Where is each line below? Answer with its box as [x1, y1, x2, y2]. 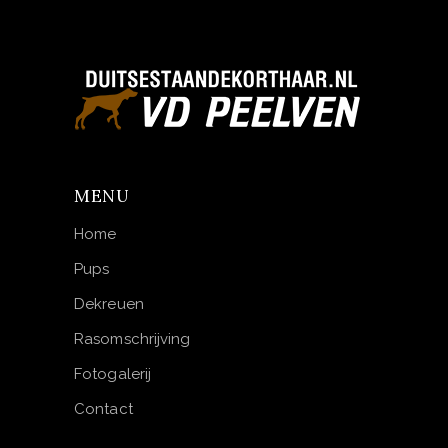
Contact [74, 400, 133, 419]
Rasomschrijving [74, 330, 191, 349]
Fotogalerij [74, 365, 152, 384]
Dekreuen [74, 295, 144, 314]
